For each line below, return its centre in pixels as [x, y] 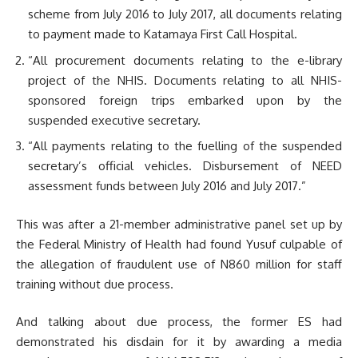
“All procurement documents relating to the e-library [185, 60]
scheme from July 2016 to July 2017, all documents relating [185, 14]
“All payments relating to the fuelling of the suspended [185, 146]
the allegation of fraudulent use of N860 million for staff [179, 264]
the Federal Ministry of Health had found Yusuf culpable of [179, 244]
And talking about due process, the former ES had [179, 322]
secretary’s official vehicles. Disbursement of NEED [185, 166]
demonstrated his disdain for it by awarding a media [179, 342]
